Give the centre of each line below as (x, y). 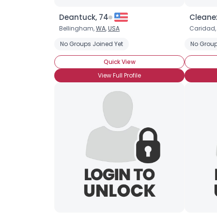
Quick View (119, 62)
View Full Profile (119, 75)
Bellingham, (77, 28)
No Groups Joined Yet (92, 44)
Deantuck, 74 (84, 17)
